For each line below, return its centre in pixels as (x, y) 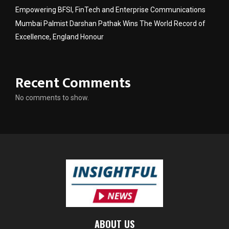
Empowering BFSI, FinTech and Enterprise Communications (110, 9)
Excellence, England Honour (60, 37)
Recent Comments (73, 83)
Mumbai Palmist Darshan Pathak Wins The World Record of (110, 23)
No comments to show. (52, 97)
